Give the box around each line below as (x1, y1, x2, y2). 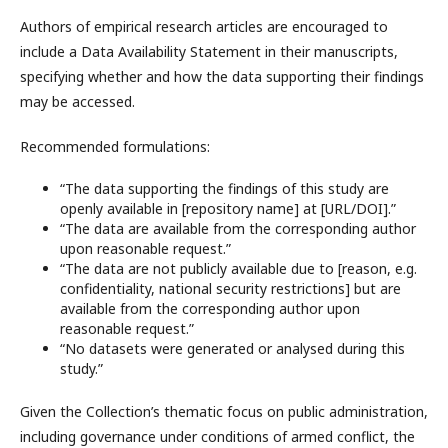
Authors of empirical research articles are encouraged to (20, 17, 388, 36)
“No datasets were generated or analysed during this (60, 339, 405, 358)
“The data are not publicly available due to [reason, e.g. (60, 259, 417, 278)
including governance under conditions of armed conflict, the (20, 427, 415, 446)
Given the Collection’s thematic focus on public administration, (20, 402, 428, 421)
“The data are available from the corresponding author (60, 219, 416, 238)
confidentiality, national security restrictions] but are (60, 279, 401, 298)
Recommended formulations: (20, 137, 210, 156)
